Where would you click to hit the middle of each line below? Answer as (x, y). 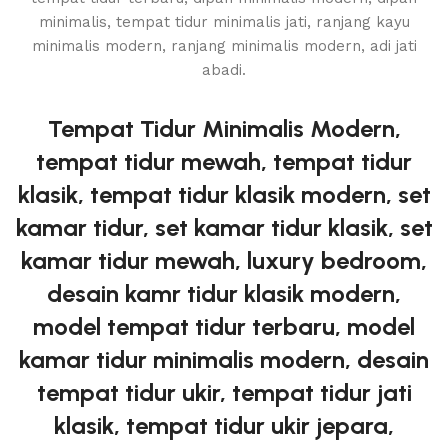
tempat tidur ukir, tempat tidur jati (224, 392)
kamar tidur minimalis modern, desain (224, 359)
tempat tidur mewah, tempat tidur (224, 161)
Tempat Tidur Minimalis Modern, (224, 128)
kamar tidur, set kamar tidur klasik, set (224, 227)
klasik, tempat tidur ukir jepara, (224, 425)
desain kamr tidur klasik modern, (224, 293)
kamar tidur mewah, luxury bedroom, (224, 260)
